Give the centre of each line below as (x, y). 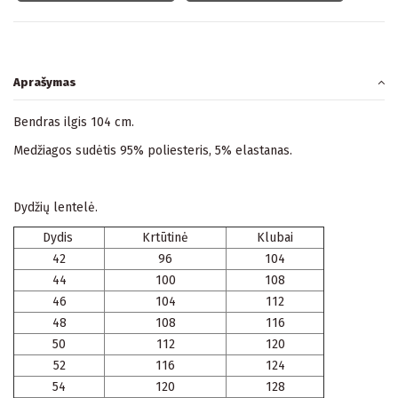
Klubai (275, 238)
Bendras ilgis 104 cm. (74, 122)
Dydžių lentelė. (56, 208)
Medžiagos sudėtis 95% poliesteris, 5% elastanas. (153, 150)
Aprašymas (45, 83)
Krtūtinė (165, 238)
